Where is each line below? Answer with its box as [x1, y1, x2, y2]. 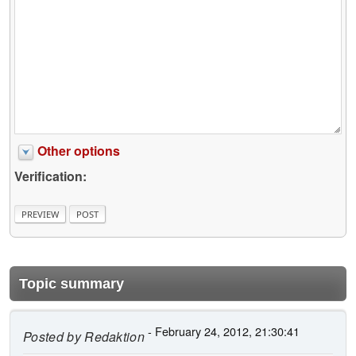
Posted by [23, 327, 81, 346]
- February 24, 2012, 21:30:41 [145, 323, 300, 340]
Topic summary [19, 276, 124, 292]
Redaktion [80, 327, 145, 346]
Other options [37, 141, 120, 160]
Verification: [14, 166, 87, 185]
